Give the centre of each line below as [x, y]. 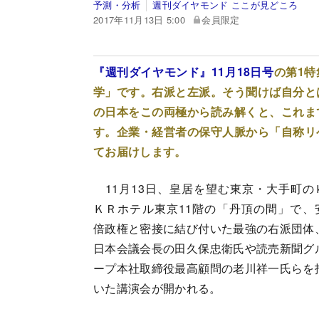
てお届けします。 [140, 151]
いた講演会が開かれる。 [157, 288]
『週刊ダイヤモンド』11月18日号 [184, 71]
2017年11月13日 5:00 [140, 19]
